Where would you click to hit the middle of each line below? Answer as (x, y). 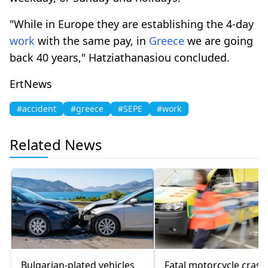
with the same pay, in (92, 40)
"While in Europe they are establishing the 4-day (132, 24)
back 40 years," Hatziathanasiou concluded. (120, 57)
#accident (36, 108)
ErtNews (31, 83)
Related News (56, 144)
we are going (219, 40)
